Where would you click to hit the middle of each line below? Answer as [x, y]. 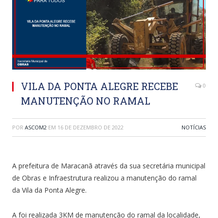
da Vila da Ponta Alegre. [49, 190]
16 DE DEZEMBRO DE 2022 [91, 127]
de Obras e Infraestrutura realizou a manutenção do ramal [104, 178]
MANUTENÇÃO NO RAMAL [86, 100]
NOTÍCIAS [194, 127]
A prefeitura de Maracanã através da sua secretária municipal [109, 165]
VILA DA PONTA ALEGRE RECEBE [100, 86]
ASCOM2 [36, 127]
